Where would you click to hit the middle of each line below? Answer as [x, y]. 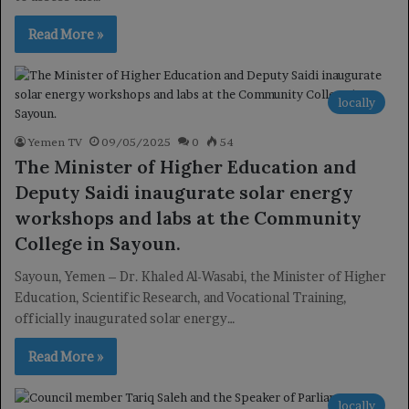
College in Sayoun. [98, 243]
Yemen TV [55, 142]
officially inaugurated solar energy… [125, 318]
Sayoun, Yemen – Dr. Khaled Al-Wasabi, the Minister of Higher [200, 276]
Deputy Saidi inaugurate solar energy [184, 192]
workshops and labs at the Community [188, 218]
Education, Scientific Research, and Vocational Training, [181, 297]
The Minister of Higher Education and [185, 167]
